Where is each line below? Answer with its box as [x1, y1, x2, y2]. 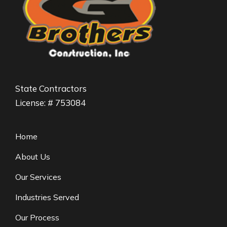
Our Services [15, 172, 61, 182]
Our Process [15, 212, 59, 223]
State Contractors [15, 83, 87, 94]
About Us [15, 152, 50, 162]
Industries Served [15, 192, 79, 203]
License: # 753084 [15, 97, 86, 108]
